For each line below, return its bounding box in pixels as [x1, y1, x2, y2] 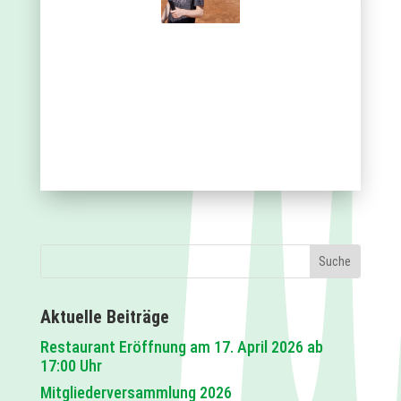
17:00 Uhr [39, 355, 102, 375]
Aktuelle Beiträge [39, 305, 169, 328]
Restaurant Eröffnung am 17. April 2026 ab [39, 337, 323, 356]
